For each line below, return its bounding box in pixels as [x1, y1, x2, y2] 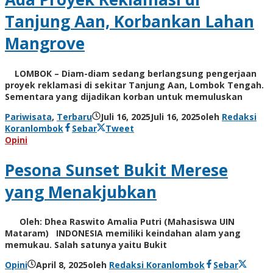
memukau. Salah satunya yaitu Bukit [5, 239, 167, 251]
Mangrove [5, 32, 85, 55]
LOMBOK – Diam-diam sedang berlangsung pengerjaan [5, 67, 257, 79]
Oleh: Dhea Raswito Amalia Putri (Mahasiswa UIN [5, 216, 235, 228]
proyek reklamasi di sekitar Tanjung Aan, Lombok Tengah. [5, 79, 264, 91]
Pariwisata [5, 110, 52, 122]
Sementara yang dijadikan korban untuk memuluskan [5, 90, 243, 102]
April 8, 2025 [36, 259, 88, 271]
